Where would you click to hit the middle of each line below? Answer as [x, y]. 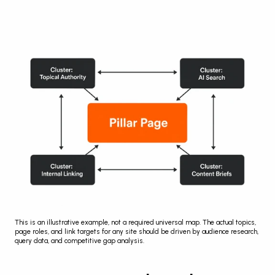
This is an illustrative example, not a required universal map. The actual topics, [135, 222]
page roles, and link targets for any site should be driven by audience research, [137, 231]
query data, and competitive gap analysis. [79, 241]
